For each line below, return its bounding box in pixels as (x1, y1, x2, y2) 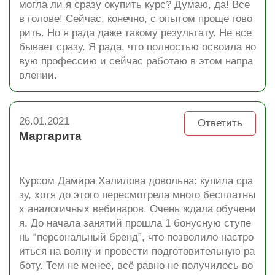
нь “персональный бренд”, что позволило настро (19, 231, 254, 243)
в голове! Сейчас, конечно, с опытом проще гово (19, 13, 252, 25)
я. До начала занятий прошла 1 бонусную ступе (19, 217, 251, 229)
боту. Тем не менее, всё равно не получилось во (19, 260, 253, 271)
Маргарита (19, 130, 82, 142)
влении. (19, 69, 57, 81)
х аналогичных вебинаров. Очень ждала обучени (19, 203, 256, 215)
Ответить (198, 117, 242, 129)
